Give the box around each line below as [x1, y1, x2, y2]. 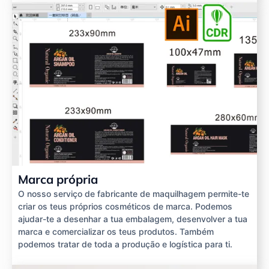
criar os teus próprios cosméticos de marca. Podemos [18, 201, 232, 211]
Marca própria [18, 171, 98, 187]
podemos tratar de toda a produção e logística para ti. [18, 238, 232, 249]
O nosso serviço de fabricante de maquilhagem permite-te [18, 188, 249, 199]
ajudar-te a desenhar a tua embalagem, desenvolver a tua [18, 213, 247, 224]
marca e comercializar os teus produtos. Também [18, 226, 214, 237]
